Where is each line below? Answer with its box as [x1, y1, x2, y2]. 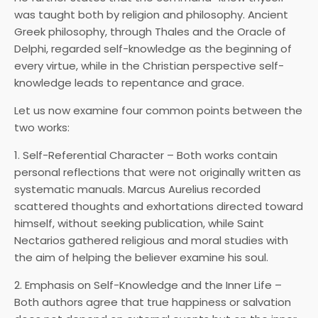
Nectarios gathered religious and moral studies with [14, 233, 288, 248]
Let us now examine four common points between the [14, 103, 302, 119]
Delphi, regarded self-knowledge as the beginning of [14, 41, 292, 57]
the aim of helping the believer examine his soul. [14, 250, 268, 265]
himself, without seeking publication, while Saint [14, 216, 264, 231]
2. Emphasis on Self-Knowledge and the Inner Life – [14, 278, 282, 293]
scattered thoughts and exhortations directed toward [14, 199, 303, 214]
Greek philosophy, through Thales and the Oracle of [14, 24, 286, 40]
